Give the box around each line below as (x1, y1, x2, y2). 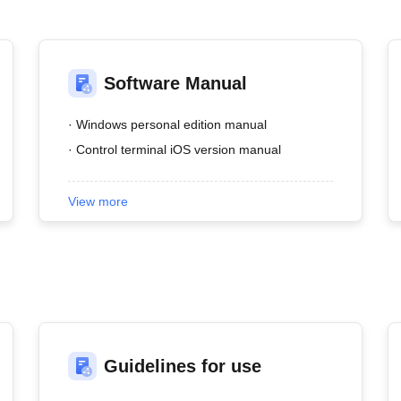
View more (67, 194, 128, 209)
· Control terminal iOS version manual (67, 142, 281, 157)
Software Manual (103, 73, 247, 93)
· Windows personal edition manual (67, 117, 267, 132)
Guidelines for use (103, 356, 261, 376)
